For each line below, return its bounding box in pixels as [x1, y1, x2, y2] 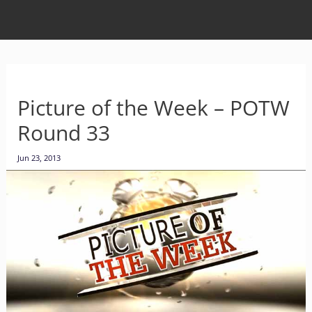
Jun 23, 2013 [17, 153, 61, 163]
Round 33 [17, 118, 110, 147]
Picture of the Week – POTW [17, 93, 290, 122]
